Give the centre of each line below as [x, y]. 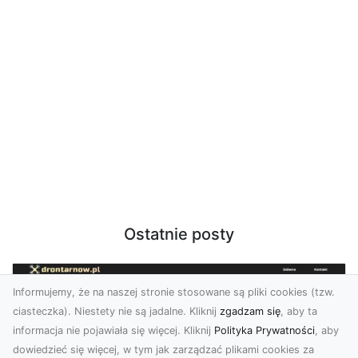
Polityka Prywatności [265, 330]
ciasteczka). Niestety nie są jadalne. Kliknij [116, 311]
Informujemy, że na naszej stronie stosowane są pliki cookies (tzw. [174, 292]
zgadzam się [250, 311]
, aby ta [299, 311]
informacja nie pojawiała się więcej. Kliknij [113, 330]
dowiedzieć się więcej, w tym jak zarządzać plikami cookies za [163, 350]
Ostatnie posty [179, 234]
